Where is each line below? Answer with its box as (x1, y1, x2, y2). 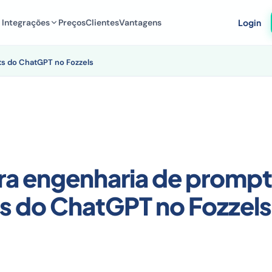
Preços (58, 17, 86, 28)
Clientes (86, 17, 120, 28)
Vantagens (119, 17, 162, 28)
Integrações (2, 17, 50, 28)
